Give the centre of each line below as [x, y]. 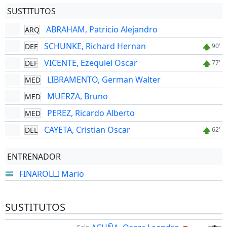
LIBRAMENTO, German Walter [104, 80]
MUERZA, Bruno [77, 96]
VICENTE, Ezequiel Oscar [90, 63]
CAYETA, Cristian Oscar [87, 130]
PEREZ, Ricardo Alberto [91, 113]
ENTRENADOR [34, 157]
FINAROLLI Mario [51, 174]
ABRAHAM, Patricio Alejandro [102, 29]
